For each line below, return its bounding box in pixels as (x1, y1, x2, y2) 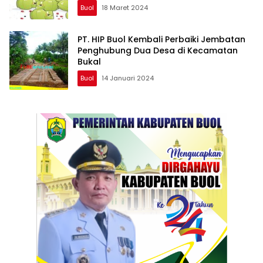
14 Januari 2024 (102, 73, 154, 83)
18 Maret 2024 (102, 3, 148, 13)
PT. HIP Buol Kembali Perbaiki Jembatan (77, 33, 245, 46)
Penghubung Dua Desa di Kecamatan (77, 45, 238, 57)
